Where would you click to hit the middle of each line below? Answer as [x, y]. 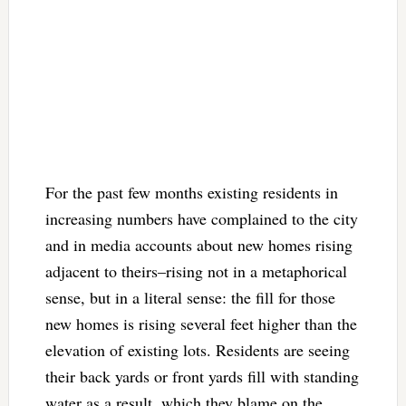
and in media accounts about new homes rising [198, 244]
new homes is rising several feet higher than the [201, 323]
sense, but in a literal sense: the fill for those [190, 297]
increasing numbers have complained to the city [201, 218]
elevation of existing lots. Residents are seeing [197, 349]
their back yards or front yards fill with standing [202, 376]
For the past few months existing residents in [191, 192]
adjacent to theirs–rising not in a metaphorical [196, 271]
